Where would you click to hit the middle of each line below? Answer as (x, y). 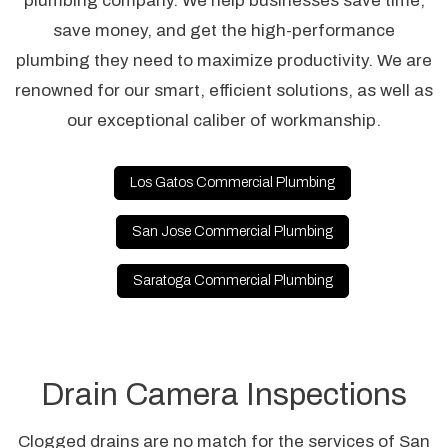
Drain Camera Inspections (224, 394)
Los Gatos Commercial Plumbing (233, 182)
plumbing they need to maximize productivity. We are (224, 60)
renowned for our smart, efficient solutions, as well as (224, 90)
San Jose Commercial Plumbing (233, 231)
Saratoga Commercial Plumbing (232, 280)
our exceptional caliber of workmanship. (224, 120)
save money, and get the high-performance (224, 30)
